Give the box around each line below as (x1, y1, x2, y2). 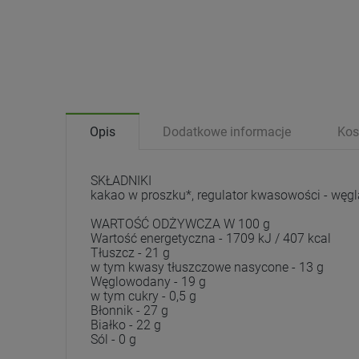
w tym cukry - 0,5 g (91, 288, 196, 305)
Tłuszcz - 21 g (91, 245, 170, 261)
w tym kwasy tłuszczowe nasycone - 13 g (91, 260, 324, 276)
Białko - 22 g (91, 317, 161, 333)
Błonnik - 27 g (91, 303, 168, 319)
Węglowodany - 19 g (91, 274, 206, 290)
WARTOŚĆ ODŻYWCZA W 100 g (91, 216, 270, 232)
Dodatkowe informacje (163, 124, 291, 140)
